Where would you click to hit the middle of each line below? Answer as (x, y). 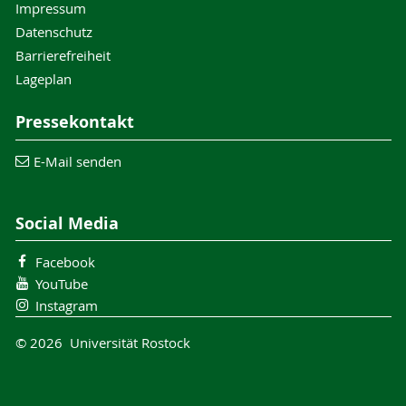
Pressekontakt (74, 122)
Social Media (67, 223)
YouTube (61, 284)
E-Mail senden (77, 161)
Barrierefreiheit (63, 55)
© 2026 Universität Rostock (102, 342)
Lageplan (43, 79)
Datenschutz (53, 32)
